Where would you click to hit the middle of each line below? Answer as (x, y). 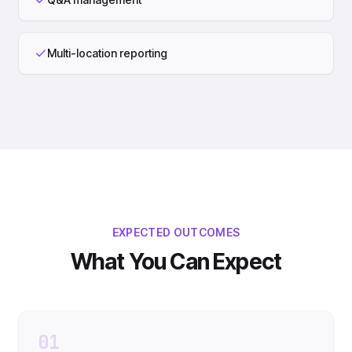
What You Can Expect (176, 262)
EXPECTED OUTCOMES (176, 232)
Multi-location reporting (107, 53)
